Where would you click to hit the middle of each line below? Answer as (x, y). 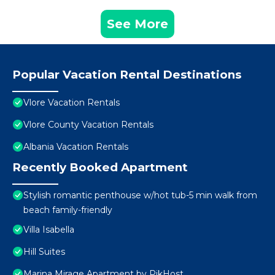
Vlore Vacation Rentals (72, 103)
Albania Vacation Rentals (76, 147)
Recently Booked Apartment (100, 168)
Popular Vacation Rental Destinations (127, 75)
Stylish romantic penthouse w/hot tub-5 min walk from (140, 196)
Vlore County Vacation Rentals (88, 125)
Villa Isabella (49, 230)
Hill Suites (44, 252)
